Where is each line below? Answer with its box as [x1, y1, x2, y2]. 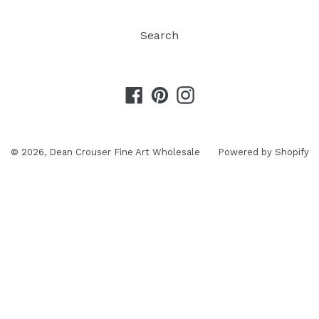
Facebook [142, 86, 194, 100]
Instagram [193, 86, 250, 100]
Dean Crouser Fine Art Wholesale [48, 147, 200, 158]
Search [140, 28, 179, 43]
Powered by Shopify [217, 147, 309, 158]
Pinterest [167, 86, 217, 100]
